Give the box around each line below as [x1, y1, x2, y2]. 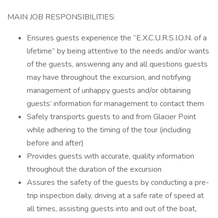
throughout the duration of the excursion [27, 164, 162, 175]
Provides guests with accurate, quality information [27, 151, 194, 162]
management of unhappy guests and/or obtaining [27, 85, 191, 96]
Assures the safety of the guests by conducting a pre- [27, 177, 209, 188]
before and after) [27, 138, 84, 148]
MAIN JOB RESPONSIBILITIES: [7, 12, 115, 22]
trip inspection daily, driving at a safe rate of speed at [27, 190, 204, 201]
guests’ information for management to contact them [27, 98, 204, 109]
